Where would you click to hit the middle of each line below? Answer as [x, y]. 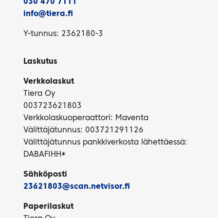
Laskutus [40, 62]
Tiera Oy [39, 94]
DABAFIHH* [45, 155]
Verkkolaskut [49, 82]
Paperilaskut [48, 207]
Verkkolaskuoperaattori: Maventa [86, 118]
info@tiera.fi [48, 14]
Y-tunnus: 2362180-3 [63, 34]
